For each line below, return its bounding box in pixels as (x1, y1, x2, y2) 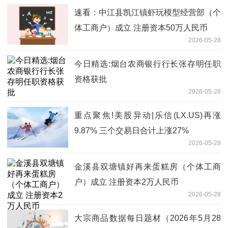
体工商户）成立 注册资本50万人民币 (74, 23, 208, 32)
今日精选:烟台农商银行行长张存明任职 (74, 59, 221, 68)
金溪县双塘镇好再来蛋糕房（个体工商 (74, 162, 221, 171)
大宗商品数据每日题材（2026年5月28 (74, 213, 221, 222)
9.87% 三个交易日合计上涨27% (74, 126, 189, 135)
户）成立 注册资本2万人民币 (74, 177, 179, 186)
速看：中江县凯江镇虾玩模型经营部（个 (74, 8, 221, 17)
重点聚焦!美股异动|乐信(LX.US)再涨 (74, 110, 221, 120)
